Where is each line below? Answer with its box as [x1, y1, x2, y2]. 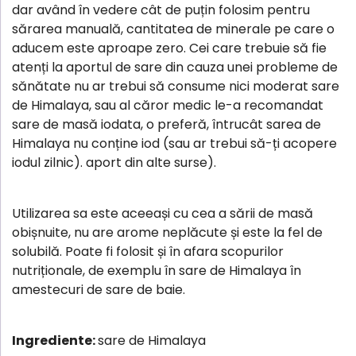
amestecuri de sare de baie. [12, 280, 185, 299]
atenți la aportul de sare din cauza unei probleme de [12, 57, 338, 76]
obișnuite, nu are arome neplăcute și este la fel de [12, 222, 323, 242]
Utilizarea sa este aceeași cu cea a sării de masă [12, 203, 313, 222]
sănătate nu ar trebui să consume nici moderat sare [12, 76, 339, 95]
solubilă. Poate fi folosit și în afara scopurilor [12, 242, 284, 261]
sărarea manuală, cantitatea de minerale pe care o [12, 19, 335, 38]
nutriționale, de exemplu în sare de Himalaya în [12, 261, 301, 280]
